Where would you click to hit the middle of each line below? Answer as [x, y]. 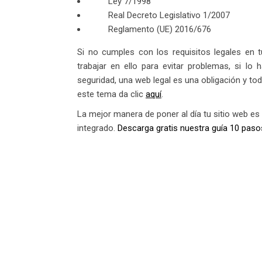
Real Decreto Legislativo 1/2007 [169, 15]
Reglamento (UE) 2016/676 [160, 30]
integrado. [97, 128]
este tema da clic [110, 94]
